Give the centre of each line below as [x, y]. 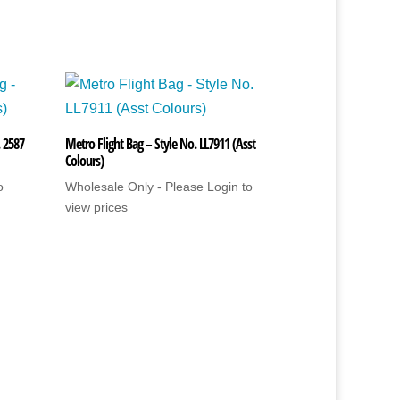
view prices [97, 207]
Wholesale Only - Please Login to [159, 186]
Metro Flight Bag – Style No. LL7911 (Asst [161, 143]
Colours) [85, 160]
